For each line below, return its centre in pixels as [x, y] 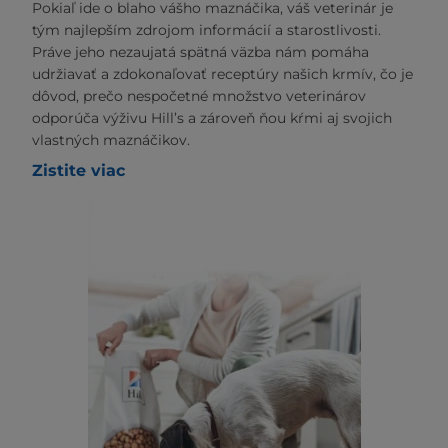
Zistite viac [78, 171]
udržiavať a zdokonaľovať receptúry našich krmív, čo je [222, 74]
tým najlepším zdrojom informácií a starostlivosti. [206, 30]
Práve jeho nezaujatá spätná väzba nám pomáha [200, 52]
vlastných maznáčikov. [111, 140]
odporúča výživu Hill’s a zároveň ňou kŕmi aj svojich [212, 118]
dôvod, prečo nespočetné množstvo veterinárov [199, 96]
